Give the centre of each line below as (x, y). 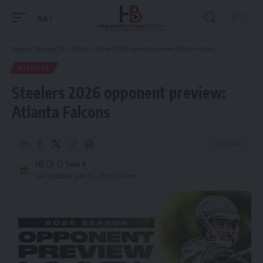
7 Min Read (227, 144)
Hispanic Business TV (38, 48)
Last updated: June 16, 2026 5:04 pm (85, 176)
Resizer (50, 39)
